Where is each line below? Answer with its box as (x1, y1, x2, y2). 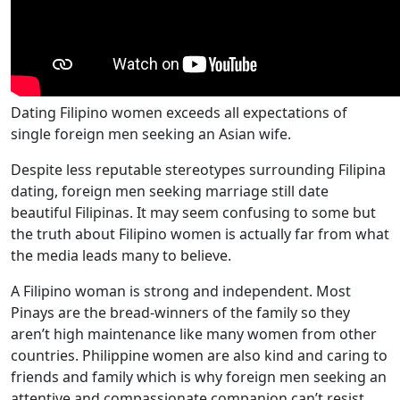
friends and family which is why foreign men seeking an (11, 367, 387, 387)
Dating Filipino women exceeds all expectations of (11, 103, 347, 122)
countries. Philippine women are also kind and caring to (11, 346, 387, 365)
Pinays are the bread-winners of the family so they (11, 303, 350, 322)
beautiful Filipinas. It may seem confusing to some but (11, 203, 376, 222)
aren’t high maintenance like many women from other (11, 324, 377, 344)
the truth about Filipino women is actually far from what (11, 224, 389, 244)
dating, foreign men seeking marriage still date (11, 181, 329, 201)
